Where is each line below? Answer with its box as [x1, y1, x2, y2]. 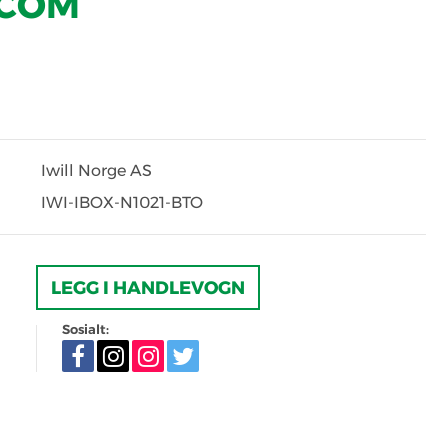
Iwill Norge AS [41, 161, 152, 180]
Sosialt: [62, 321, 109, 337]
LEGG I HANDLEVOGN [51, 277, 245, 299]
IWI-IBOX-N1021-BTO [41, 193, 203, 212]
